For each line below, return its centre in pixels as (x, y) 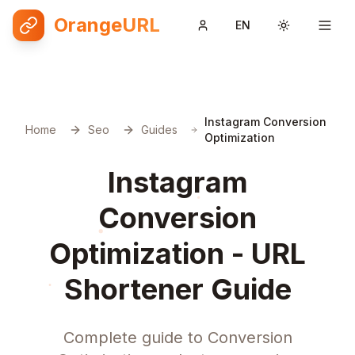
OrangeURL (107, 25)
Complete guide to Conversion (177, 338)
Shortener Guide (177, 289)
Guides (159, 130)
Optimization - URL (177, 254)
